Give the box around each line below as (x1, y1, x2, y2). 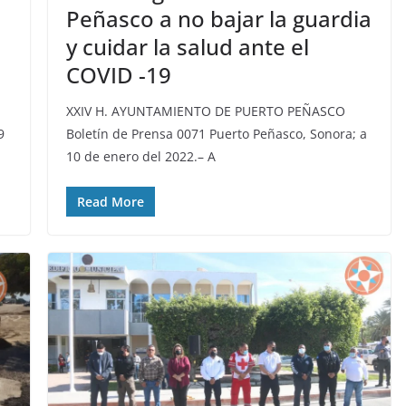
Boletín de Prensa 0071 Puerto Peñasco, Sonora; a (65, 125, 367, 143)
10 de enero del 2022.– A (65, 148, 216, 166)
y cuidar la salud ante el (65, 32, 309, 63)
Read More (76, 193, 144, 211)
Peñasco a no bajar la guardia (65, 4, 372, 34)
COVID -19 (65, 60, 171, 91)
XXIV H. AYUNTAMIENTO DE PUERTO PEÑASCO (65, 102, 345, 121)
